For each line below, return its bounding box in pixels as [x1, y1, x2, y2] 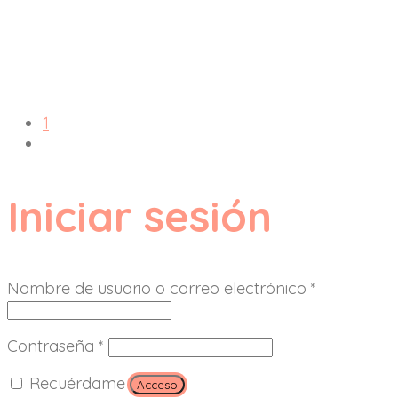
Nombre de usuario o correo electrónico [7, 277, 311, 298]
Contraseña [7, 335, 99, 356]
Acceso [137, 377, 178, 392]
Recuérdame [29, 372, 125, 394]
